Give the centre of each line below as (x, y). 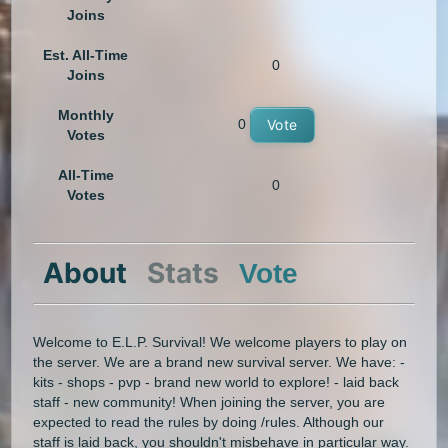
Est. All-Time (86, 55)
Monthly (85, 115)
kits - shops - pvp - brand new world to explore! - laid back (216, 381)
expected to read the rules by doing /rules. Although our (209, 421)
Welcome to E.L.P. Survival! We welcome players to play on (220, 341)
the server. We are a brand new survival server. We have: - (219, 361)
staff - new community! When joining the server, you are (209, 401)
